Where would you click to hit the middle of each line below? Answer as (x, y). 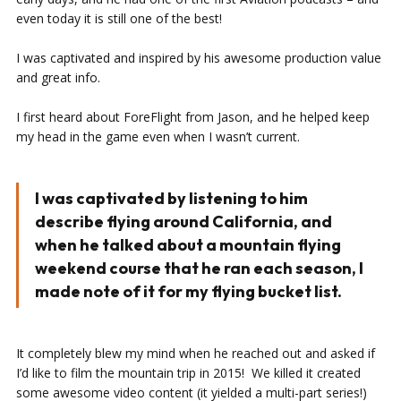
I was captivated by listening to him (171, 198)
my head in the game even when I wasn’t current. (158, 137)
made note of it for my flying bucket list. (188, 291)
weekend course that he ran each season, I (199, 268)
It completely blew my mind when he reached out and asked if (196, 353)
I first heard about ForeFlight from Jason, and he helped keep (193, 117)
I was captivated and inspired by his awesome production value (199, 58)
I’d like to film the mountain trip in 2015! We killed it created (188, 373)
